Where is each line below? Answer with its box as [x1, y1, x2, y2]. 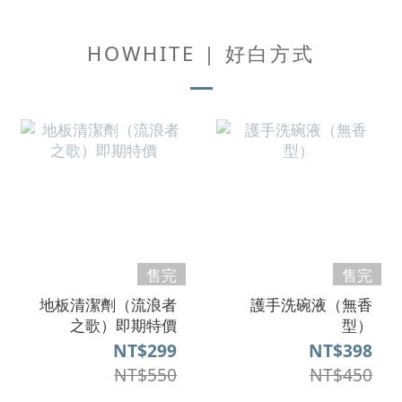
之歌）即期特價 [70, 314, 178, 336]
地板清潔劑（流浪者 [39, 293, 178, 315]
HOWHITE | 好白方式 [87, 39, 315, 67]
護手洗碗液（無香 [250, 293, 372, 315]
